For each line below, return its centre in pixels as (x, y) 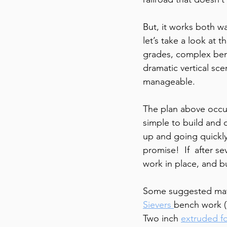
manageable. (169, 82)
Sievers (158, 205)
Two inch (162, 219)
